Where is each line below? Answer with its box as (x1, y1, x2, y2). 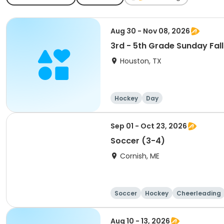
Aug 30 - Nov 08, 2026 (110, 26, 190, 36)
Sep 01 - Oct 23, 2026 (110, 121, 187, 131)
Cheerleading (176, 189, 221, 197)
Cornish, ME (120, 151, 159, 161)
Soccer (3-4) (110, 135, 165, 146)
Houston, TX (120, 56, 161, 66)
